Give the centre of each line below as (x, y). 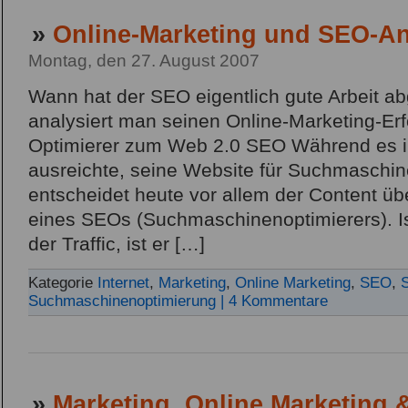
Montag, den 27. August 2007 (144, 61)
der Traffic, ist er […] (117, 245)
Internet (123, 283)
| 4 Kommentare (274, 301)
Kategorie (63, 283)
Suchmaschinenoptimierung (122, 301)
